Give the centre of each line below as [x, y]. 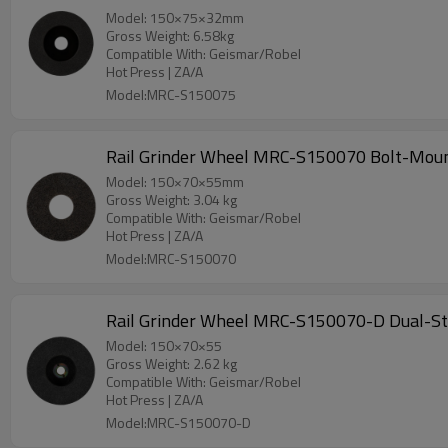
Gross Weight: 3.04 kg [171, 199]
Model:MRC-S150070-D [178, 422]
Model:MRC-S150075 [171, 94]
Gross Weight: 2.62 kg [171, 363]
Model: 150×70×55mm [175, 181]
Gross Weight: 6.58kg [170, 35]
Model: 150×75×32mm [175, 17]
